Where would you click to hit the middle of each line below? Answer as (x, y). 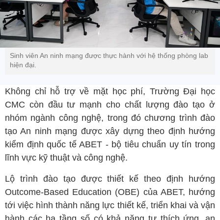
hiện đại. (23, 65)
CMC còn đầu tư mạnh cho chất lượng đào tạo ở (110, 104)
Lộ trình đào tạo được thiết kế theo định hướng (110, 179)
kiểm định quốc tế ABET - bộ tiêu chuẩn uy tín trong (110, 144)
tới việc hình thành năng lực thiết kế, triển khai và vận (110, 205)
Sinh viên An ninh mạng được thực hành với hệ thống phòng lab (109, 55)
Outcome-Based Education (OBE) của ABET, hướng (110, 192)
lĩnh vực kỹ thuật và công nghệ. (66, 157)
